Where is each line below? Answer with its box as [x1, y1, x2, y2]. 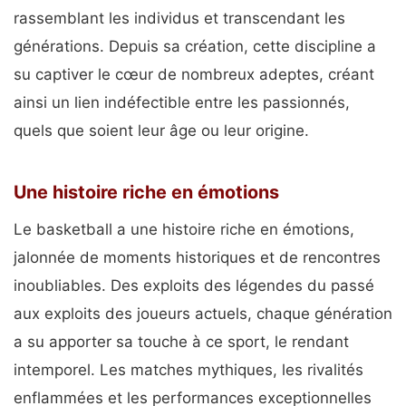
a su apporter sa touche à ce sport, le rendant [14, 333, 349, 352]
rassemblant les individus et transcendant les [14, 9, 345, 28]
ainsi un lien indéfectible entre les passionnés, [14, 93, 350, 112]
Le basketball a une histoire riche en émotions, [14, 220, 354, 239]
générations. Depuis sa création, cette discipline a [14, 37, 376, 56]
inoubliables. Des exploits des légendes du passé [14, 276, 374, 295]
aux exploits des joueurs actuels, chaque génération [14, 304, 392, 324]
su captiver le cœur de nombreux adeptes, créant [14, 65, 374, 84]
